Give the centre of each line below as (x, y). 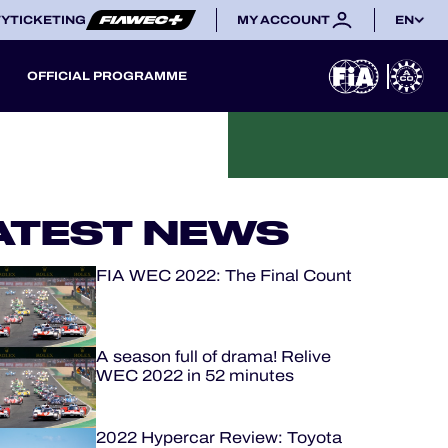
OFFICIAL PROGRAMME (107, 76)
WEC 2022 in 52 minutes (194, 375)
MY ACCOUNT (283, 20)
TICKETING (48, 20)
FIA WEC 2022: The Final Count (223, 275)
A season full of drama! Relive (213, 356)
